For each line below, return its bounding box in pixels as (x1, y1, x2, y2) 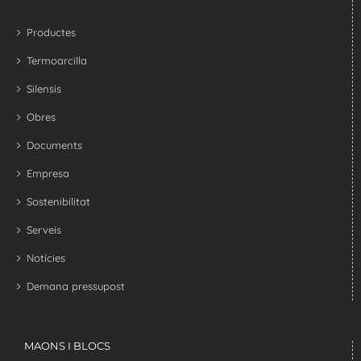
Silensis (27, 81, 61, 95)
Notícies (27, 251, 65, 264)
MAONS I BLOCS (24, 338, 110, 352)
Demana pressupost (27, 279, 125, 293)
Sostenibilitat (27, 194, 90, 208)
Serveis (27, 222, 61, 236)
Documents (27, 138, 82, 151)
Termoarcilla (27, 53, 87, 67)
